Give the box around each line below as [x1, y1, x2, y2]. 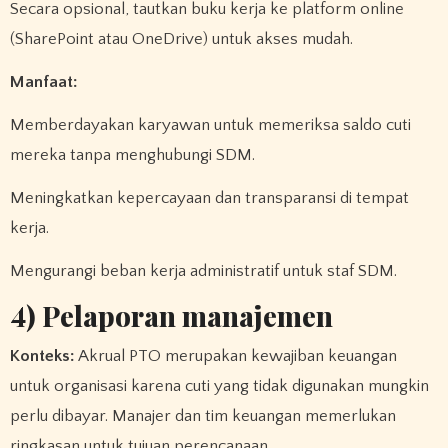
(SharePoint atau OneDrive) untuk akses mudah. [9, 30, 353, 49]
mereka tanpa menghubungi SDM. [9, 146, 255, 165]
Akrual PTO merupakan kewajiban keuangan [74, 346, 397, 365]
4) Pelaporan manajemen [9, 297, 333, 335]
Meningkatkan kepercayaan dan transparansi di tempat [9, 188, 409, 207]
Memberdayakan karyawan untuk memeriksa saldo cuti [9, 116, 411, 135]
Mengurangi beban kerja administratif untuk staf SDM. [9, 261, 397, 280]
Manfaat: [9, 73, 78, 92]
